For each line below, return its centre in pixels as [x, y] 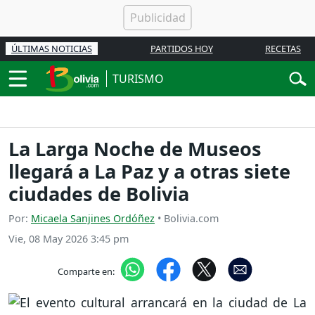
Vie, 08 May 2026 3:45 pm [69, 239]
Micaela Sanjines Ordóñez [93, 219]
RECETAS [283, 49]
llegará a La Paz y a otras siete [149, 172]
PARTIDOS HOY [181, 49]
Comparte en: [86, 271]
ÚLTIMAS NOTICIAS [52, 49]
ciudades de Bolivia [99, 194]
